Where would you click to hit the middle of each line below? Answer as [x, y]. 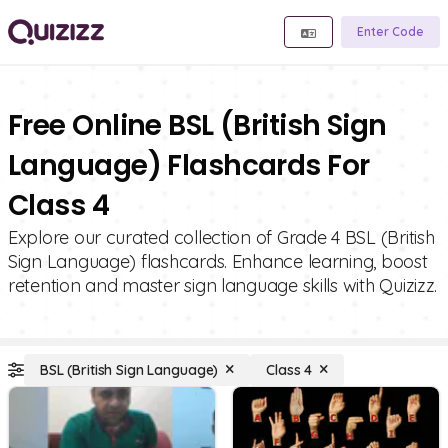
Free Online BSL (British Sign [197, 125]
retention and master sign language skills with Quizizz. [223, 285]
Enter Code [390, 31]
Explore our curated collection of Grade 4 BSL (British [221, 237]
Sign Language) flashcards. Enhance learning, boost [218, 261]
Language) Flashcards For [189, 165]
